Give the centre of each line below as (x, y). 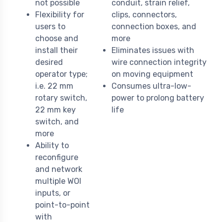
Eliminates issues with (153, 51)
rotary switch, (61, 98)
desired (49, 62)
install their (56, 51)
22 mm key (55, 110)
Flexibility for (60, 15)
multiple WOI (58, 181)
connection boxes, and (154, 27)
